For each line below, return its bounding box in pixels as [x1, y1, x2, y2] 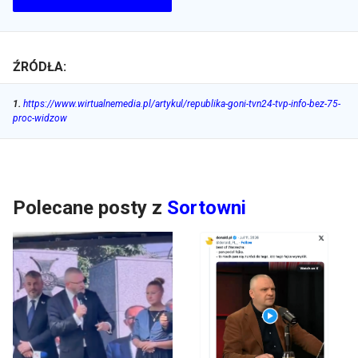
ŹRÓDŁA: [13, 59, 66, 75]
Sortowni [167, 197, 246, 220]
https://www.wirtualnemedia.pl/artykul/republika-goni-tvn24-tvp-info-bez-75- [23, 98, 340, 110]
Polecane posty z [13, 197, 162, 220]
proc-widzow [13, 113, 67, 125]
